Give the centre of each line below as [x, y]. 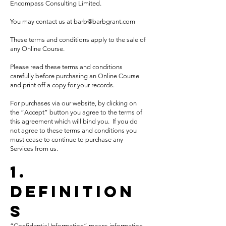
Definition [72, 192]
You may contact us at [42, 21]
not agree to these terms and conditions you [73, 130]
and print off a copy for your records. [62, 85]
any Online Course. [37, 49]
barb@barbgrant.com [104, 21]
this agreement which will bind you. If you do [74, 121]
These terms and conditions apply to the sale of [78, 40]
